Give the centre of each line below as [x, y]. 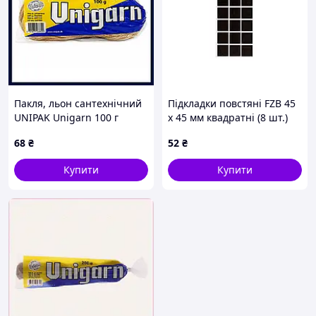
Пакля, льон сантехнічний [78, 103]
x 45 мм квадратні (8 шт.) [228, 117]
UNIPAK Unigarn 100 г [66, 117]
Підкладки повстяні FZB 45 [232, 103]
